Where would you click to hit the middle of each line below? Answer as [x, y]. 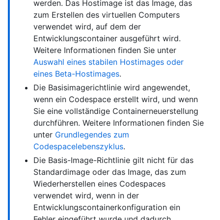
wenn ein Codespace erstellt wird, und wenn [116, 99]
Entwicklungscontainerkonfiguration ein [107, 207]
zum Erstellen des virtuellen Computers [107, 15]
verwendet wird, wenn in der [86, 196]
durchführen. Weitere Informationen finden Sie [119, 123]
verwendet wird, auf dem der [87, 27]
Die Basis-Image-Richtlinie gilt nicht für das [113, 160]
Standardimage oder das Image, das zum [110, 172]
